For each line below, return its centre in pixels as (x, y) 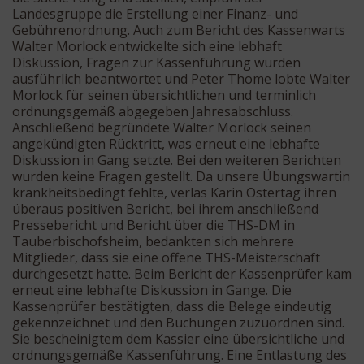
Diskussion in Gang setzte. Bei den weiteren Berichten (177, 160)
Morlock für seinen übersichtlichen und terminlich (164, 95)
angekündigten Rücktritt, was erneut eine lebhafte (166, 143)
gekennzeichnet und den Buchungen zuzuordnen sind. (178, 322)
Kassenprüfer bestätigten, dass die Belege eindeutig (172, 306)
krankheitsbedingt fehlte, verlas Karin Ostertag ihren (174, 192)
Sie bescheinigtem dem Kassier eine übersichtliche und (178, 338)
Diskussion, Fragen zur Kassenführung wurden (156, 62)
